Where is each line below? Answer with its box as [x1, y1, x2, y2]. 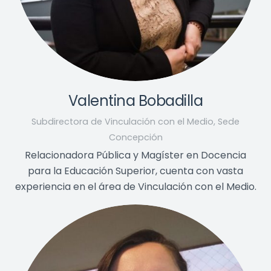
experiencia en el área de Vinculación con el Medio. [15, 180, 256, 194]
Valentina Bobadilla [68, 90, 203, 111]
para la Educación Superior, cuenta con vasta [28, 164, 243, 178]
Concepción [108, 131, 163, 143]
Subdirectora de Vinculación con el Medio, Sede [31, 115, 240, 128]
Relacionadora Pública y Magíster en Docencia [25, 148, 246, 163]
